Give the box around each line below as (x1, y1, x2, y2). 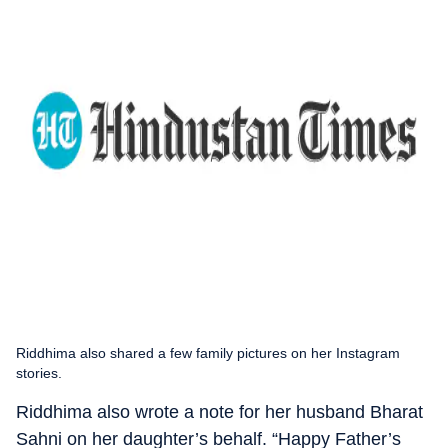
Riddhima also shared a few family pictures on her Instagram (16, 344, 400, 361)
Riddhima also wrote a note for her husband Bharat (16, 401, 423, 422)
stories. (16, 364, 62, 381)
